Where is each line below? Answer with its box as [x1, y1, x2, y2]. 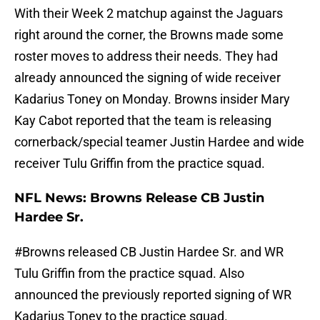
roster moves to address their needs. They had [14, 49, 278, 64]
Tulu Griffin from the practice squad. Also [14, 266, 244, 281]
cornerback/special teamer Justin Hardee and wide [14, 134, 304, 150]
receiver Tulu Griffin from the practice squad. [14, 156, 265, 171]
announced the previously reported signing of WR [14, 287, 291, 303]
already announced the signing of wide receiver [14, 70, 281, 86]
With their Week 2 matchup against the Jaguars [14, 6, 283, 21]
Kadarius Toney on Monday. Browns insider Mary [14, 91, 290, 107]
